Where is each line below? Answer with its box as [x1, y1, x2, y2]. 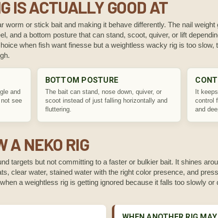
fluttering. [45, 106, 72, 113]
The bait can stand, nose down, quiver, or [45, 88, 162, 95]
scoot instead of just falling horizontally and [45, 97, 167, 104]
